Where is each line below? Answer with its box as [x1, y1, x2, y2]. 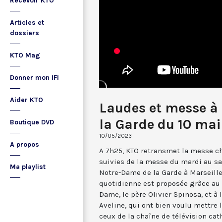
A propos [10, 140, 39, 149]
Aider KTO [10, 96, 43, 104]
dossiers [10, 29, 39, 37]
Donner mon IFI [10, 73, 59, 82]
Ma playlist [10, 163, 46, 171]
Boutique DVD [10, 118, 54, 126]
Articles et [10, 18, 44, 27]
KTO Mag [10, 51, 40, 59]
